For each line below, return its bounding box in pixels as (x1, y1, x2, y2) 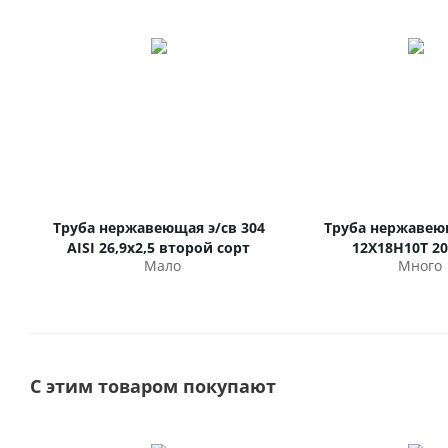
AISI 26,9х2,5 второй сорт (67, 238, 251, 257)
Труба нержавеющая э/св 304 (52, 218, 265, 237)
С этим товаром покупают (30, 374, 276, 398)
